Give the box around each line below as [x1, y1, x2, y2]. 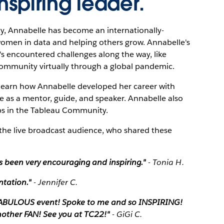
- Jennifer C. [33, 176, 78, 187]
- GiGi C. [112, 208, 142, 219]
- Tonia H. [148, 156, 184, 167]
